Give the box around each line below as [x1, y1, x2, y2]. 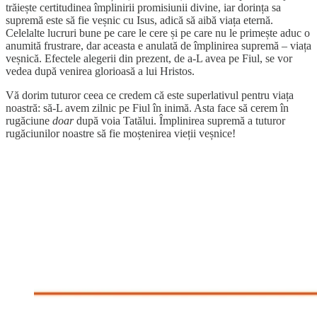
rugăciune [6, 115, 52, 127]
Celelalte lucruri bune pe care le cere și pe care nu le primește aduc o [6, 27, 310, 40]
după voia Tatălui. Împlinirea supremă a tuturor [74, 115, 285, 127]
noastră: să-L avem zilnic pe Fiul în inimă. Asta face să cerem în [6, 102, 289, 115]
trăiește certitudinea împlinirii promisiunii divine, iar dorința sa [6, 1, 281, 14]
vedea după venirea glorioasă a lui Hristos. [6, 65, 195, 78]
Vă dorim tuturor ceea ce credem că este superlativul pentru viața [6, 89, 294, 102]
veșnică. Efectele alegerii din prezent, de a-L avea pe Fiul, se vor [6, 52, 292, 65]
